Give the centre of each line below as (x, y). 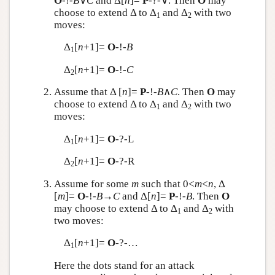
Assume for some (92, 184)
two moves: (79, 220)
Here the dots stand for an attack (124, 265)
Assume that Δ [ (88, 92)
